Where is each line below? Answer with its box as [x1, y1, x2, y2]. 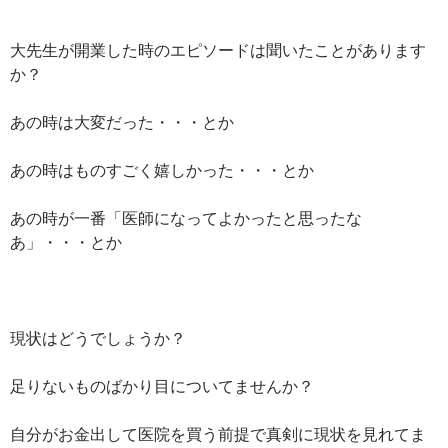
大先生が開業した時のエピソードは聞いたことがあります [10, 39, 426, 59]
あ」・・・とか [10, 231, 122, 251]
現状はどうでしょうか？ [10, 327, 186, 347]
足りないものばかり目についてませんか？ [10, 375, 314, 395]
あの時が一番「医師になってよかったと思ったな [10, 207, 362, 227]
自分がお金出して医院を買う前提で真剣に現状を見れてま [10, 423, 426, 443]
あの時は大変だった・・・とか [10, 111, 234, 131]
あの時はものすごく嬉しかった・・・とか [10, 159, 314, 179]
